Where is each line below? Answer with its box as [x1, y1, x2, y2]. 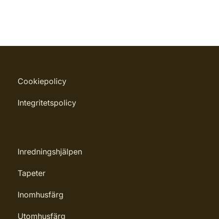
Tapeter [18, 168, 45, 178]
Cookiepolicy [18, 76, 66, 86]
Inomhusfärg [18, 190, 64, 199]
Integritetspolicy [18, 98, 76, 108]
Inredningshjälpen [18, 147, 82, 156]
